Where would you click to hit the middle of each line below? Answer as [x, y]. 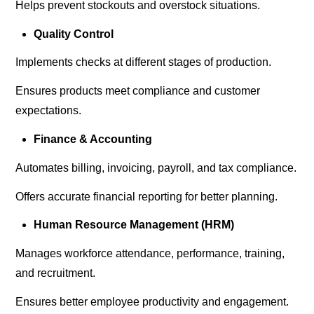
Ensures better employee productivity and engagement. [152, 301]
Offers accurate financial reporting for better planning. [147, 196]
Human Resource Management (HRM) [134, 225]
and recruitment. [56, 273]
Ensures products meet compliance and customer [138, 91]
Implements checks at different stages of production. [144, 62]
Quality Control [73, 34]
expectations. [49, 111]
